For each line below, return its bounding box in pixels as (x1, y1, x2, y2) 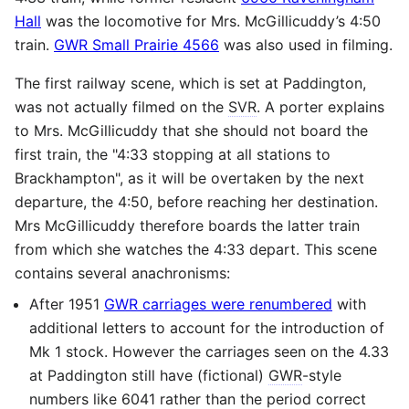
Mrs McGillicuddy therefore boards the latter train (15, 215, 360, 235)
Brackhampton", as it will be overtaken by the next (15, 168, 364, 187)
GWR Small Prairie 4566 (54, 35, 219, 54)
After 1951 (29, 294, 104, 313)
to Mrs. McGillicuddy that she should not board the (15, 121, 368, 140)
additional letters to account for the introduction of (29, 318, 384, 337)
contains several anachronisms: (15, 263, 230, 282)
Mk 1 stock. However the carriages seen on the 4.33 (29, 341, 389, 361)
